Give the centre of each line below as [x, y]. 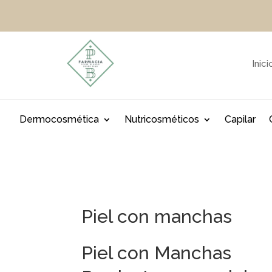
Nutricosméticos [161, 119]
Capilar [240, 119]
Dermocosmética [59, 119]
